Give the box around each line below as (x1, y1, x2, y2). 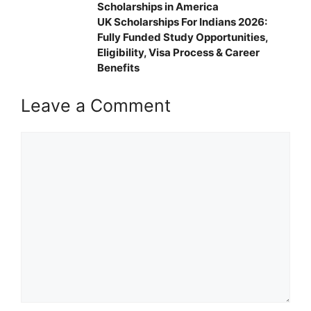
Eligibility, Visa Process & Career (97, 45, 260, 59)
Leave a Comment (21, 95, 171, 116)
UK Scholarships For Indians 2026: (97, 15, 267, 28)
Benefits (97, 60, 140, 74)
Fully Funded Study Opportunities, (97, 30, 268, 44)
